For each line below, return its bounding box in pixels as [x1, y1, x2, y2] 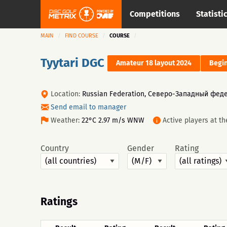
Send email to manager [51, 103, 126, 111]
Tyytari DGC [41, 55, 104, 70]
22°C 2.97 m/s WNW [82, 116, 144, 125]
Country [41, 143, 69, 153]
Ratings [41, 195, 78, 208]
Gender [127, 143, 154, 153]
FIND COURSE [65, 32, 98, 39]
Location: [49, 90, 80, 98]
